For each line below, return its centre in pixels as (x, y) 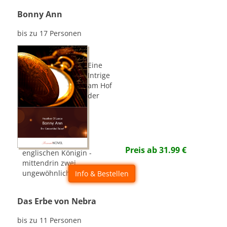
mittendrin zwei (49, 163)
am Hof (100, 85)
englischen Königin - (57, 153)
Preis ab (142, 150)
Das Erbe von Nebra (57, 201)
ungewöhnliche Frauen (62, 173)
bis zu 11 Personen (50, 220)
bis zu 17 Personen (50, 33)
